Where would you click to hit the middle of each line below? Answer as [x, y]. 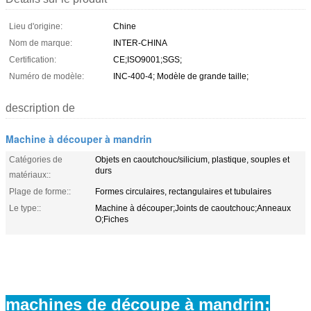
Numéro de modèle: [47, 76]
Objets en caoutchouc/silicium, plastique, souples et [192, 159]
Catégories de [36, 159]
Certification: [33, 59]
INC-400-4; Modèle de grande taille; [181, 76]
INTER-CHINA [140, 43]
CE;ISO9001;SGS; [148, 59]
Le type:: [25, 208]
